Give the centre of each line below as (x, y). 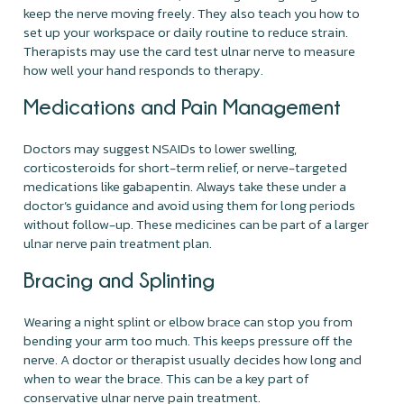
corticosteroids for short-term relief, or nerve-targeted (186, 167)
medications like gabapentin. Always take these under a (185, 186)
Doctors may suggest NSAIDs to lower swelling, (161, 148)
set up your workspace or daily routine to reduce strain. (186, 32)
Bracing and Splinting (119, 279)
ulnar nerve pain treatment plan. (118, 243)
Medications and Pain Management (183, 106)
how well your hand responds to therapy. (144, 69)
